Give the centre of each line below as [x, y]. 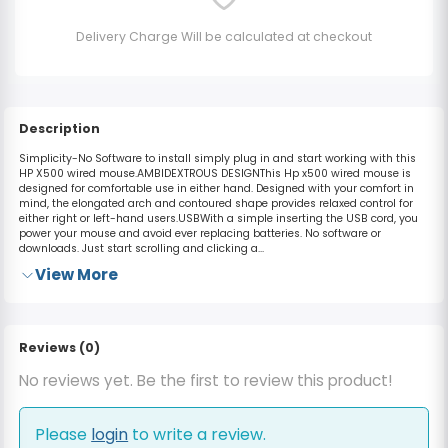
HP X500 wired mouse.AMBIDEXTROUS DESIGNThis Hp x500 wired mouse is [214, 173]
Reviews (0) [59, 347]
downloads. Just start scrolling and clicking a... [141, 248]
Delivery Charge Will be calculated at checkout [224, 36]
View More [77, 275]
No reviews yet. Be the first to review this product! [205, 380]
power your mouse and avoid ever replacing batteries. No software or [199, 233]
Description [59, 128]
